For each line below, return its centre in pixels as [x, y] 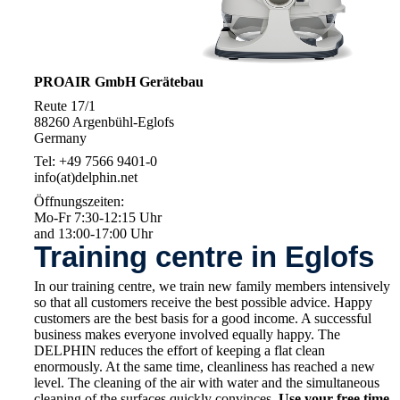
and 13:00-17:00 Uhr [93, 233]
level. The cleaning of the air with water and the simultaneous [207, 383]
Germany [60, 137]
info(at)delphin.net [86, 177]
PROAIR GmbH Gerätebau [119, 82]
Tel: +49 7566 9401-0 [96, 161]
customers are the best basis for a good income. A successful [203, 318]
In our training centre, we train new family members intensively [212, 286]
